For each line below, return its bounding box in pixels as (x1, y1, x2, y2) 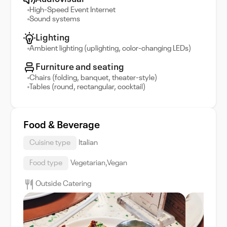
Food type (29, 159, 62, 167)
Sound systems (29, 15, 80, 23)
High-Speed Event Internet (29, 6, 116, 14)
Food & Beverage (23, 121, 100, 131)
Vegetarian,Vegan (70, 159, 127, 167)
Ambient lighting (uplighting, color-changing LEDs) (29, 45, 191, 53)
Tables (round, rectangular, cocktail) (29, 83, 145, 91)
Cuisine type (29, 139, 70, 147)
